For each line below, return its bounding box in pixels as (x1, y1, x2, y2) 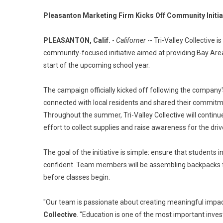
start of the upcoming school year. (43, 61, 150, 69)
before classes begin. (43, 173, 110, 181)
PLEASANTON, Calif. (43, 36, 111, 44)
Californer (116, 36, 146, 44)
